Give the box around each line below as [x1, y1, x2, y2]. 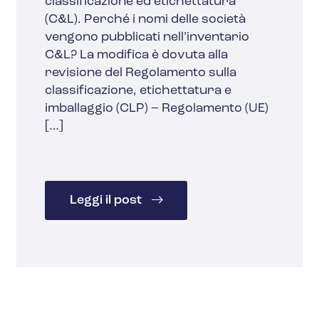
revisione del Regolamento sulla [45, 66, 237, 80]
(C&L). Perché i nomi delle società [45, 13, 246, 27]
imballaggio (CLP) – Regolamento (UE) [45, 102, 269, 116]
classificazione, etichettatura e [45, 84, 232, 98]
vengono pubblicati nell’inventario [45, 31, 250, 45]
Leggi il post [69, 194, 145, 208]
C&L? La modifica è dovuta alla [45, 48, 229, 63]
